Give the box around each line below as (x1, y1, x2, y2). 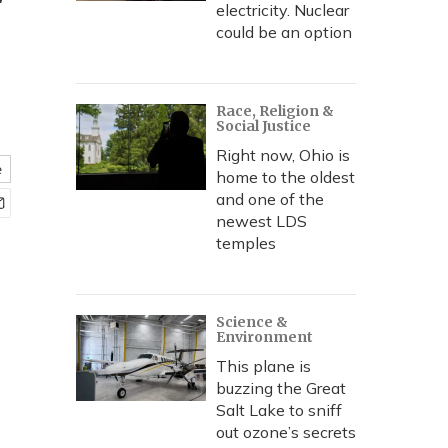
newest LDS (216, 211, 307, 231)
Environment (216, 328, 313, 346)
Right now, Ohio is (216, 145, 350, 165)
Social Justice (216, 117, 311, 135)
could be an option (216, 22, 352, 42)
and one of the (216, 189, 324, 209)
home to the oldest (216, 167, 355, 187)
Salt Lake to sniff (216, 400, 342, 420)
